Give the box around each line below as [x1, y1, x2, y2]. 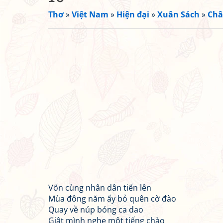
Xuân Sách [157, 9, 200, 20]
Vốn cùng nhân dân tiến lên [48, 182, 151, 193]
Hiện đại [116, 9, 149, 20]
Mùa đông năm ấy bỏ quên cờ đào [48, 193, 176, 204]
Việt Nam [72, 9, 109, 20]
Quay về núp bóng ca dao [48, 204, 143, 215]
